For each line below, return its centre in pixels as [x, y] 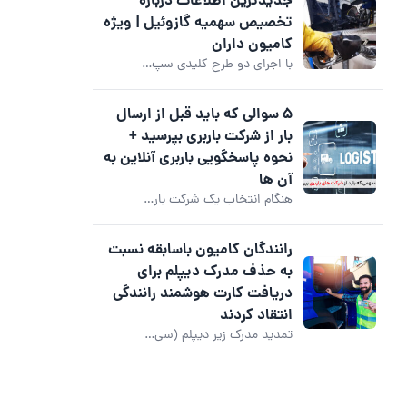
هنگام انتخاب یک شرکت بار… [218, 200]
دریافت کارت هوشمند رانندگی [203, 293]
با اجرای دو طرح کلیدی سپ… [217, 65]
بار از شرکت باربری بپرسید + [211, 136]
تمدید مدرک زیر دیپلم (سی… [218, 335]
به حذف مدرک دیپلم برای [215, 272]
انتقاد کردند [256, 315]
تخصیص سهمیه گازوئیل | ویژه [198, 23]
